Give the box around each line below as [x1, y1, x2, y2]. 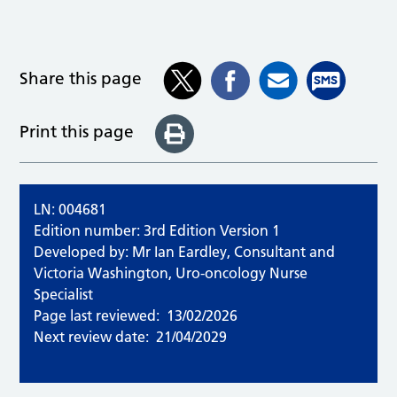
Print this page [19, 121, 135, 142]
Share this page [19, 68, 143, 90]
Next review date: [34, 328, 150, 346]
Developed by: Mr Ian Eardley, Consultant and [34, 243, 336, 261]
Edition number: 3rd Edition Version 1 [34, 222, 281, 240]
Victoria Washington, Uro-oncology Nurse [34, 264, 308, 283]
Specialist [34, 285, 94, 304]
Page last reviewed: [34, 307, 160, 325]
